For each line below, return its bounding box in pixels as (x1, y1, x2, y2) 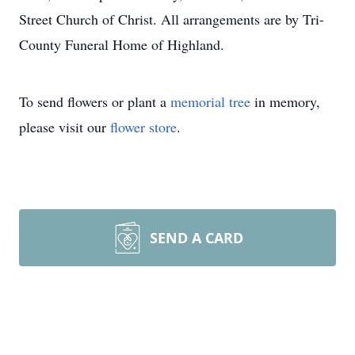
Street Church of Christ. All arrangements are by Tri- (19, 10, 324, 29)
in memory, (250, 92, 320, 111)
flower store (110, 117, 177, 136)
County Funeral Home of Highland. (19, 35, 224, 54)
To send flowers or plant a (19, 92, 170, 111)
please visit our (19, 117, 110, 136)
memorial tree (170, 92, 250, 111)
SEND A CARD (150, 228, 243, 247)
